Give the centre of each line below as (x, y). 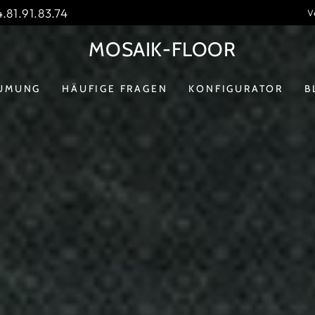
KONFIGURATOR (236, 89)
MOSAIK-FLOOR (162, 49)
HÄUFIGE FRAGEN (115, 89)
